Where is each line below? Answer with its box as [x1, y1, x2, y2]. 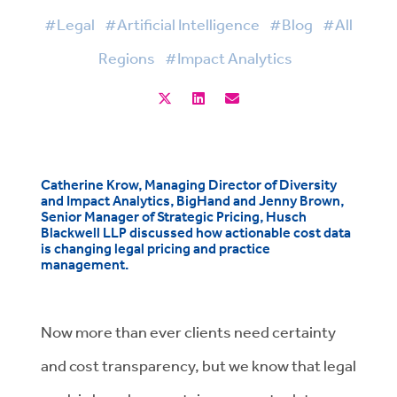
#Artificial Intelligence [105, 14, 260, 34]
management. [41, 255, 128, 273]
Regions [97, 48, 155, 67]
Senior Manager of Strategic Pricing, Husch [41, 207, 307, 225]
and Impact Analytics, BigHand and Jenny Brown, [41, 191, 344, 209]
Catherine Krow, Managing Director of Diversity [41, 175, 337, 193]
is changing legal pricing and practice [41, 239, 270, 257]
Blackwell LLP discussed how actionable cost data [41, 223, 351, 241]
